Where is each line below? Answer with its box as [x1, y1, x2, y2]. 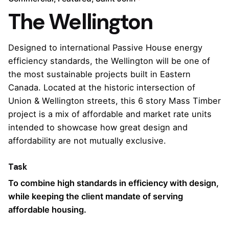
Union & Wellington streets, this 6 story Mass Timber [8, 96, 221, 106]
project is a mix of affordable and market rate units [8, 109, 212, 120]
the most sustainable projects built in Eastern [8, 69, 191, 80]
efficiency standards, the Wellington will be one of [8, 56, 210, 66]
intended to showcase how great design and [8, 122, 188, 133]
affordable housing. [8, 204, 86, 215]
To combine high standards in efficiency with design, [8, 178, 219, 189]
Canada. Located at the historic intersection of [8, 82, 195, 93]
